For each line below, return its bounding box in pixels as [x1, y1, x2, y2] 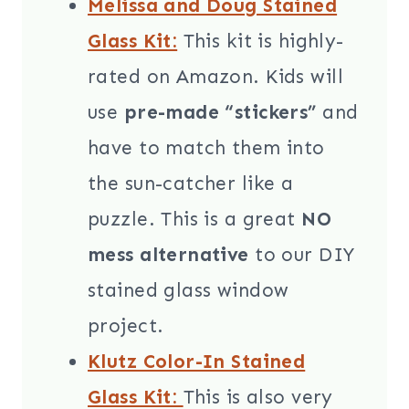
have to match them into [88, 136, 325, 161]
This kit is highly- [177, 29, 344, 54]
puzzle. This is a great [88, 207, 302, 232]
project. [88, 314, 164, 339]
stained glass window [88, 278, 289, 303]
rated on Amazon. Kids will [88, 65, 343, 89]
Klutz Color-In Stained [88, 350, 306, 374]
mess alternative [88, 243, 249, 267]
